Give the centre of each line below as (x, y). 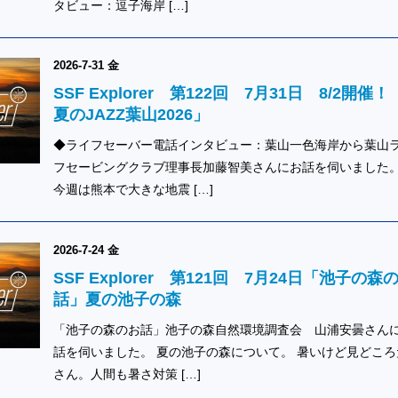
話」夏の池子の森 (117, 299)
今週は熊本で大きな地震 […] (133, 190)
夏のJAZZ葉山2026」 (131, 115)
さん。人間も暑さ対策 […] (127, 374)
